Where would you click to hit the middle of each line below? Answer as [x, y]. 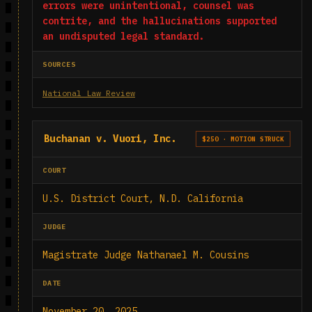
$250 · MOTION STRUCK [243, 139]
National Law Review [89, 93]
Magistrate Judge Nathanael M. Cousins [146, 255]
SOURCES [59, 64]
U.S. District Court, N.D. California [143, 198]
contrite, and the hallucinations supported [159, 21]
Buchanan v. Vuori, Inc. [110, 139]
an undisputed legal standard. [123, 36]
